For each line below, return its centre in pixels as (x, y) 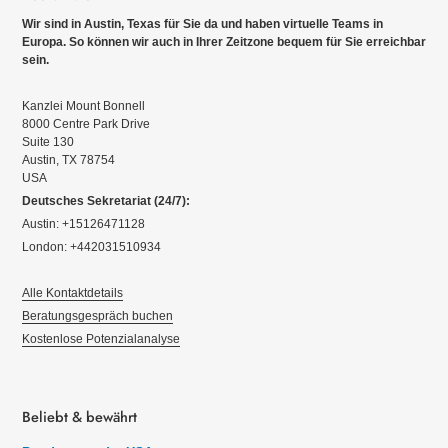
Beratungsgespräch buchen (97, 316)
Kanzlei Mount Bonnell (83, 106)
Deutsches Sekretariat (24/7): (106, 201)
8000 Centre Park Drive (86, 124)
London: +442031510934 (91, 247)
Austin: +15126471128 (83, 224)
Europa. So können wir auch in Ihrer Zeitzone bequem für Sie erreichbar (224, 42)
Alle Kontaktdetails (72, 293)
